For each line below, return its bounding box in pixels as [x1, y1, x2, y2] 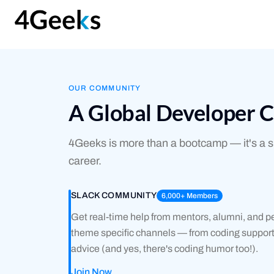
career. [68, 155, 102, 167]
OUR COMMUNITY [68, 84, 141, 92]
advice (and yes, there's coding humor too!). [71, 243, 258, 254]
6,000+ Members [161, 191, 218, 200]
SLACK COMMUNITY [71, 191, 157, 200]
